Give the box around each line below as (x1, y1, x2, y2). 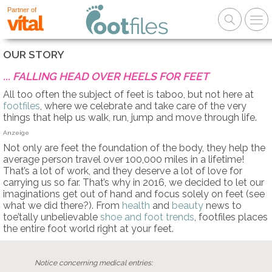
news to (203, 200, 242, 211)
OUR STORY (3, 48, 64, 61)
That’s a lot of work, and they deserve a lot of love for (3, 165, 242, 177)
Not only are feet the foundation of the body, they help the (3, 142, 265, 154)
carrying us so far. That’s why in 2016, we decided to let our (3, 177, 264, 188)
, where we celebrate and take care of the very (40, 100, 246, 112)
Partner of (7, 6, 36, 13)
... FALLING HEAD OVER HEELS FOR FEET (3, 70, 209, 83)
